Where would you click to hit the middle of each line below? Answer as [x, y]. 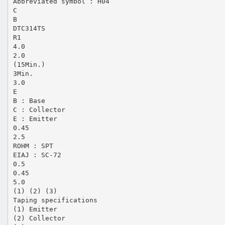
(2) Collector [39, 218]
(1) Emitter [35, 209]
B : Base [29, 100]
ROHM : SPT [33, 146]
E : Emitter [35, 119]
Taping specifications [55, 200]
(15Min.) [29, 64]
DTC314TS [29, 28]
